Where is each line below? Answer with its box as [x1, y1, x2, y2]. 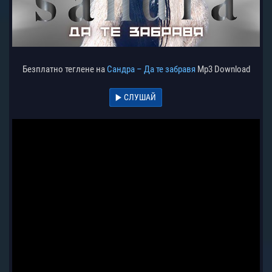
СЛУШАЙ [123, 92, 156, 103]
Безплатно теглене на [22, 64, 107, 75]
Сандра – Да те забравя [106, 64, 195, 75]
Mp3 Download [195, 64, 250, 75]
